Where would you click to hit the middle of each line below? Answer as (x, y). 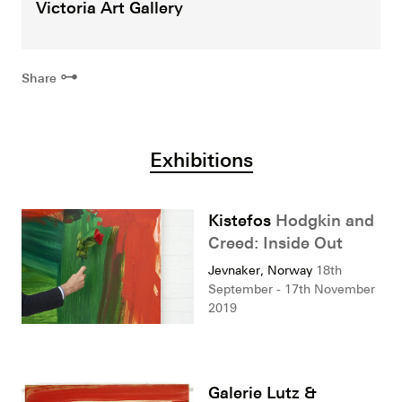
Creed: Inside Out (275, 242)
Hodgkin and (325, 219)
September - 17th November (292, 288)
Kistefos (242, 219)
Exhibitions (201, 159)
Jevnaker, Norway (260, 270)
